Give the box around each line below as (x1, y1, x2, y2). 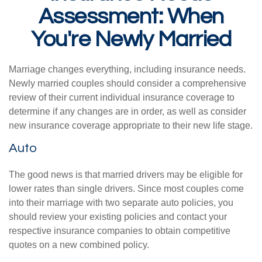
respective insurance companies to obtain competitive (9, 226, 230, 236)
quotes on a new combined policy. (9, 240, 149, 250)
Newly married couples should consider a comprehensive (9, 78, 246, 88)
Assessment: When (38, 5, 224, 28)
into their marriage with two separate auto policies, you (9, 198, 233, 208)
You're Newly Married (31, 28, 231, 51)
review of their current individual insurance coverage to (9, 92, 235, 102)
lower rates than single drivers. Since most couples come (9, 184, 244, 194)
